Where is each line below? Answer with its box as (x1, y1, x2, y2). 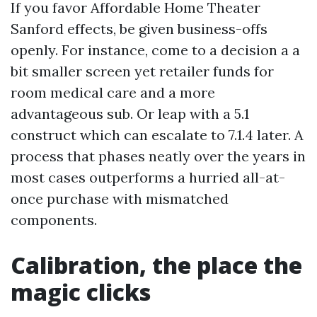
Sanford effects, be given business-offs (11, 20, 267, 38)
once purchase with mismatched (11, 190, 229, 207)
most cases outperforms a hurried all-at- (11, 168, 285, 186)
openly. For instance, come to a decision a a (11, 41, 300, 59)
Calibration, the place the (11, 250, 302, 280)
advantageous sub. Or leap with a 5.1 (11, 105, 249, 122)
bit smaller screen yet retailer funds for (11, 62, 274, 80)
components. (11, 211, 97, 229)
